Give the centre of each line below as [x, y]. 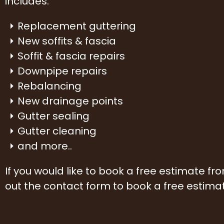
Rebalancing [49, 86]
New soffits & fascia [67, 41]
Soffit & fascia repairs [71, 56]
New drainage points [70, 101]
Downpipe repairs [62, 71]
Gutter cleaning [57, 131]
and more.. [45, 146]
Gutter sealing [53, 116]
